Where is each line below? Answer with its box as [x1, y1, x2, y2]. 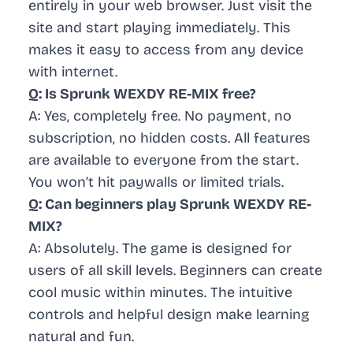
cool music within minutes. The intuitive [28, 284, 292, 302]
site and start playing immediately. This [28, 19, 291, 37]
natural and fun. [28, 328, 134, 346]
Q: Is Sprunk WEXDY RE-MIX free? [28, 85, 256, 103]
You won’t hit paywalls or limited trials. [28, 173, 284, 191]
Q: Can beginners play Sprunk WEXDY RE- [28, 195, 311, 214]
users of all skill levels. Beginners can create [28, 262, 322, 280]
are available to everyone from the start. [28, 151, 299, 169]
